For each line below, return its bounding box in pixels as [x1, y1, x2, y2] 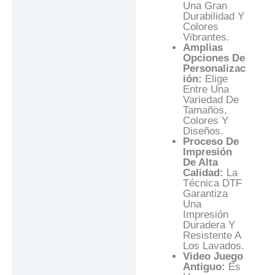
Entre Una [182, 83, 229, 96]
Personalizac [182, 63, 246, 75]
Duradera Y [182, 219, 235, 231]
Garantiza [182, 188, 228, 200]
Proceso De [182, 136, 239, 148]
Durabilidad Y [182, 10, 244, 23]
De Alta [182, 157, 218, 169]
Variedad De [182, 94, 239, 106]
